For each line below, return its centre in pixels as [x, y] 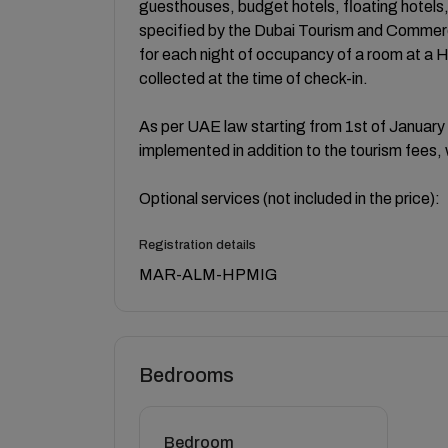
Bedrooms [186, 375]
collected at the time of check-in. [253, 78]
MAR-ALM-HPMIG [208, 274]
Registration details [197, 245]
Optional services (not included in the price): [289, 198]
